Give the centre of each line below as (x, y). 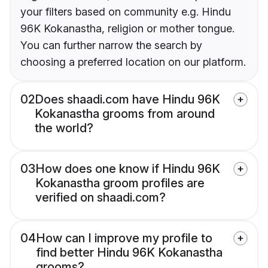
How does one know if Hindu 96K (128, 169)
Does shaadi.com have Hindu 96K (127, 100)
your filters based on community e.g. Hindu (126, 12)
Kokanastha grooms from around (125, 114)
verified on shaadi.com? (100, 198)
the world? (64, 128)
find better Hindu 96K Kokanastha (129, 253)
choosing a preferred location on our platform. (133, 62)
